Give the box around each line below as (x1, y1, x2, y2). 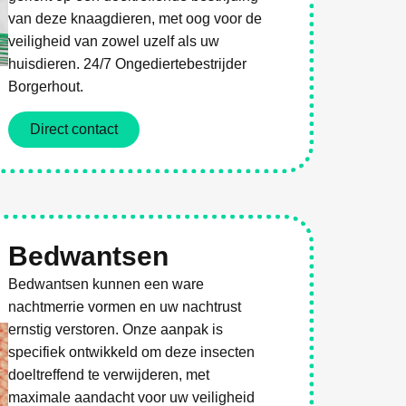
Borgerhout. (8, 79, 84, 95)
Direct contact (30, 121, 119, 137)
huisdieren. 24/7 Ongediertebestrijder (8, 56, 247, 72)
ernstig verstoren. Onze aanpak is (8, 321, 224, 337)
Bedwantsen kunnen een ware (8, 275, 205, 292)
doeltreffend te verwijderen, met (8, 366, 210, 382)
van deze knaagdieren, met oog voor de (8, 11, 263, 27)
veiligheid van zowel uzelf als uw (8, 34, 220, 50)
